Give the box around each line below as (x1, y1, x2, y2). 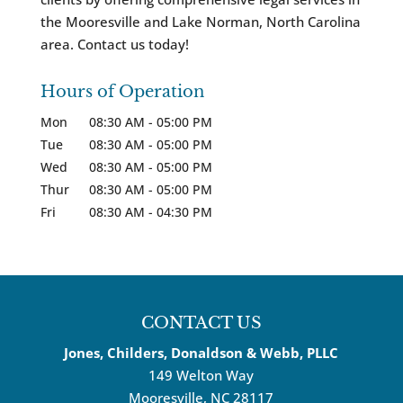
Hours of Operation (40, 82, 204, 103)
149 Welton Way (148, 366, 255, 385)
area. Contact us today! (40, 35, 189, 54)
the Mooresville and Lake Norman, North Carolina (40, 13, 361, 31)
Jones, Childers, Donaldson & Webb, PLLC (64, 344, 339, 363)
